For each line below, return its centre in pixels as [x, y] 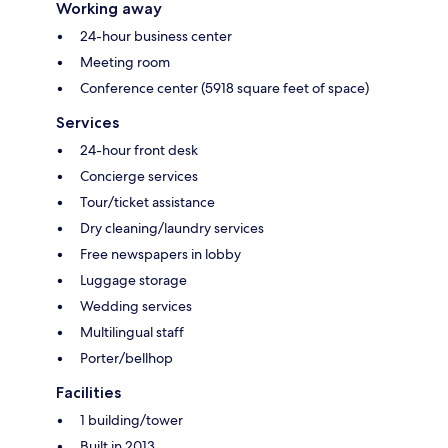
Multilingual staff [132, 332]
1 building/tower [131, 420]
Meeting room [125, 62]
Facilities [88, 393]
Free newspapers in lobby [160, 254]
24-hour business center [156, 36]
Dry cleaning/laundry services [172, 228]
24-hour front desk [139, 150]
